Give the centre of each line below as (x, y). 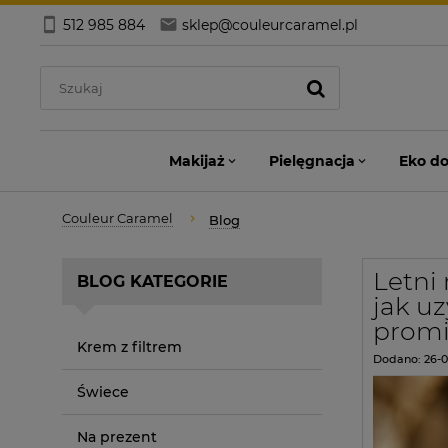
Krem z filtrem (129, 346)
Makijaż (197, 161)
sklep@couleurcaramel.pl (270, 25)
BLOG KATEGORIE (152, 281)
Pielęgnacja (312, 161)
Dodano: (398, 358)
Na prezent (117, 436)
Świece (103, 391)
